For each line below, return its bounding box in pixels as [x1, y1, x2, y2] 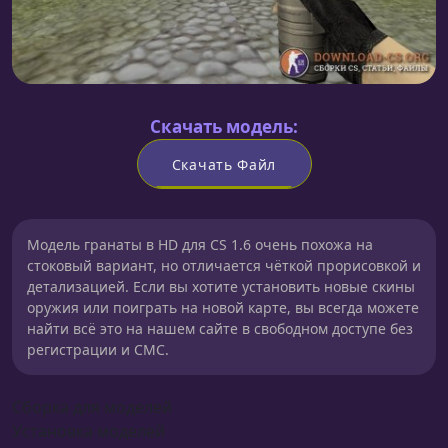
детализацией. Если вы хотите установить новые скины [27, 277, 415, 297]
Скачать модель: [150, 115, 298, 139]
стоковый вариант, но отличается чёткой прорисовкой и [27, 256, 421, 276]
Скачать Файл [171, 154, 277, 174]
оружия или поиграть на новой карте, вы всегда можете [27, 298, 419, 318]
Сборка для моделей [12, 396, 172, 419]
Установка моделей [12, 420, 165, 443]
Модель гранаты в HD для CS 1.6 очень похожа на [27, 235, 373, 255]
